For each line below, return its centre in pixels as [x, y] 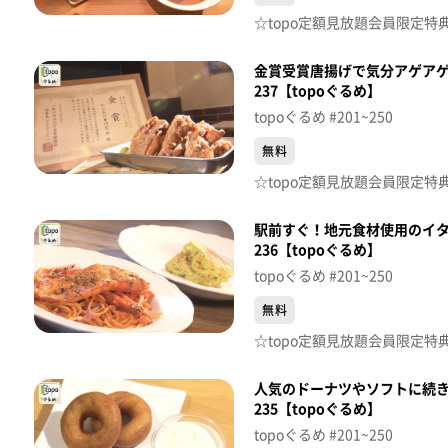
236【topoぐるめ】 [317, 250]
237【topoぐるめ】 [317, 91]
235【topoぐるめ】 [317, 409]
